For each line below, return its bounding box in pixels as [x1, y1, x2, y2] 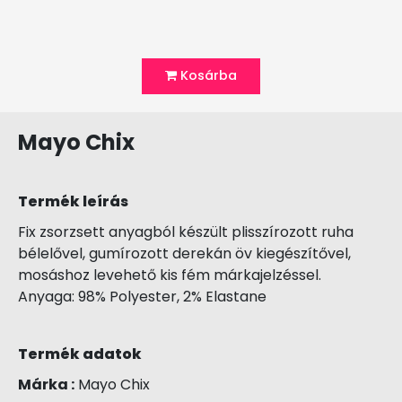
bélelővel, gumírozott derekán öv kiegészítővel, [18, 242, 351, 264]
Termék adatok [18, 343, 142, 364]
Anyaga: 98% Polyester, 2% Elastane [18, 285, 267, 307]
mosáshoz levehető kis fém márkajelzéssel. [18, 264, 321, 285]
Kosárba [180, 66, 237, 85]
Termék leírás [18, 190, 128, 212]
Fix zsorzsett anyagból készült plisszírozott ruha [18, 221, 354, 242]
